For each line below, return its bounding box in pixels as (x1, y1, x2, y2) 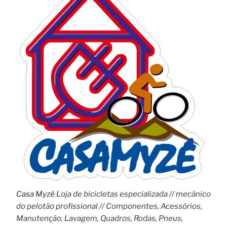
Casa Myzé (16, 189, 55, 199)
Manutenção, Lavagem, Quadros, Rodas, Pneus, (16, 213, 183, 223)
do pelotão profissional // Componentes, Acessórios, (16, 201, 202, 211)
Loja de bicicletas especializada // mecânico (54, 189, 211, 199)
